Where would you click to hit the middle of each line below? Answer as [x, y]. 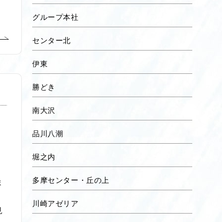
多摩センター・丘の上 [71, 179]
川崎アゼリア [55, 203]
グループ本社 [55, 16]
